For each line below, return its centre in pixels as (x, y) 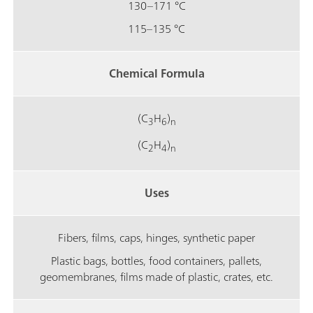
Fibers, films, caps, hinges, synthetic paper (156, 238)
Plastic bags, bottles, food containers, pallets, (156, 261)
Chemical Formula (156, 73)
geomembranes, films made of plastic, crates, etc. (156, 277)
